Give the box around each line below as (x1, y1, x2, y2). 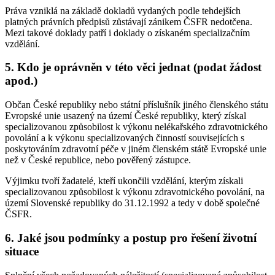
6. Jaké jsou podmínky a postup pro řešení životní (5, 231, 257, 244)
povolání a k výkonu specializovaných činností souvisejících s (5, 133, 244, 144)
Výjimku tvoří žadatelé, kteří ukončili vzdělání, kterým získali (5, 176, 243, 187)
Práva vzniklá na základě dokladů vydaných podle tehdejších (5, 5, 241, 16)
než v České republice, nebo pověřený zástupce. (5, 155, 191, 166)
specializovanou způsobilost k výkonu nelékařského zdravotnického (5, 122, 268, 133)
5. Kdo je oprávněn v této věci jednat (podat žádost (5, 61, 261, 74)
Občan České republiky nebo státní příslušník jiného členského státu (5, 99, 268, 110)
